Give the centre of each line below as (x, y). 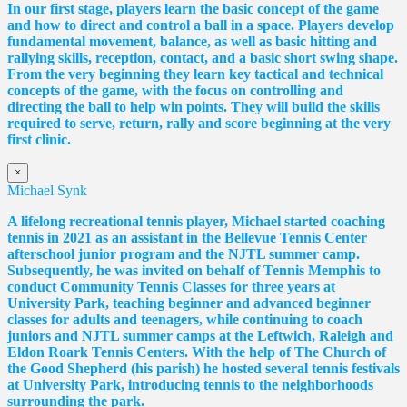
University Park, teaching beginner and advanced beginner (189, 303)
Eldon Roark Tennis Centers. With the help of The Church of (197, 352)
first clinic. (39, 139)
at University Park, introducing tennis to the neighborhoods (190, 384)
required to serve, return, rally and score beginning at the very (199, 123)
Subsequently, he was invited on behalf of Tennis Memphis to (194, 270)
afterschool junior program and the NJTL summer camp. (184, 253)
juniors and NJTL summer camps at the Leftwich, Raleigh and (200, 335)
